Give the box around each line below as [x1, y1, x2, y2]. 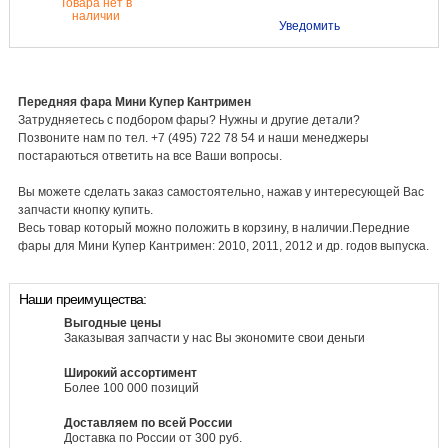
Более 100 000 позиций [63, 381, 199, 396]
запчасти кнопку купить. [17, 202, 153, 217]
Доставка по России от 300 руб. [63, 431, 242, 446]
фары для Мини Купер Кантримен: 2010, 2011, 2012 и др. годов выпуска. [17, 238, 429, 253]
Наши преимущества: [18, 291, 147, 308]
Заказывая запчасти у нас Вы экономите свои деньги [63, 331, 365, 346]
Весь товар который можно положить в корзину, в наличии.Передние [17, 220, 410, 235]
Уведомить [278, 18, 340, 33]
